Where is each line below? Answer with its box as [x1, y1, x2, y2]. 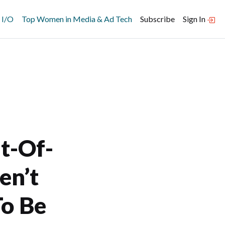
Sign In [183, 14, 207, 24]
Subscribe [140, 14, 175, 24]
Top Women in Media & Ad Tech [22, 14, 132, 24]
